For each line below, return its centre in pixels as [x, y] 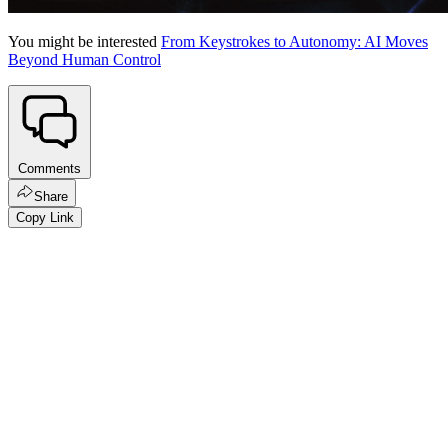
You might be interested [84, 41]
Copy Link [45, 218]
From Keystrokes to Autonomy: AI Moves [294, 41]
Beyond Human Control [84, 59]
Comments [49, 169]
